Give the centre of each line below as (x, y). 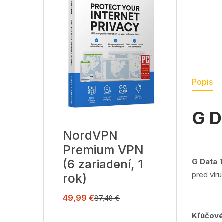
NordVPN (90, 135)
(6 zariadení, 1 (103, 164)
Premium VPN (103, 149)
